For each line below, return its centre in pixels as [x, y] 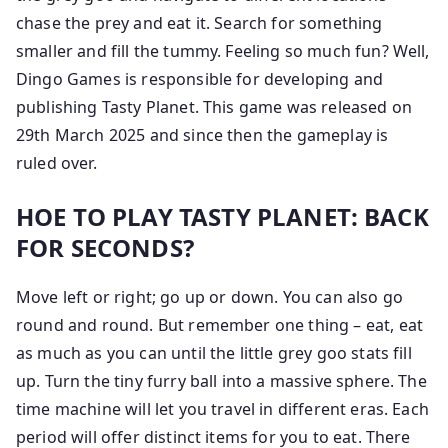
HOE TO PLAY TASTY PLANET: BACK [222, 216]
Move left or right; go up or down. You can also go [210, 297]
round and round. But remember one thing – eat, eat [220, 325]
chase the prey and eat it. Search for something [199, 23]
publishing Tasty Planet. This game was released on [214, 107]
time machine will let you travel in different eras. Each [222, 409]
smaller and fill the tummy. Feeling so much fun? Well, [223, 51]
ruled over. [56, 163]
